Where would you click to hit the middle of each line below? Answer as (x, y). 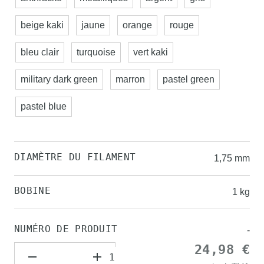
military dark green (59, 79)
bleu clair (40, 52)
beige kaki (42, 25)
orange (137, 25)
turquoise (96, 52)
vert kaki (151, 52)
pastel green (189, 79)
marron (130, 79)
